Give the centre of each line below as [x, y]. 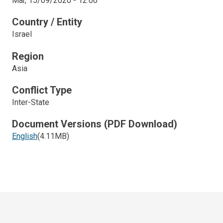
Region [28, 56]
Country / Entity [47, 22]
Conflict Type [42, 90]
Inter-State [31, 102]
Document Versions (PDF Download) [95, 124]
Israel [22, 34]
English [25, 136]
